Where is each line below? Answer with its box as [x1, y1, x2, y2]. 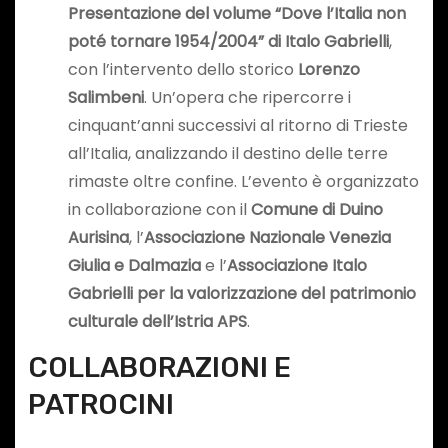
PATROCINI [27, 387, 174, 421]
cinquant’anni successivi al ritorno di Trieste [67, 114, 408, 138]
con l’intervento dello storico [67, 58, 298, 82]
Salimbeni [67, 86, 144, 110]
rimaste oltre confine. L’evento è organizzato [67, 170, 419, 194]
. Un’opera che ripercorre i [143, 86, 351, 110]
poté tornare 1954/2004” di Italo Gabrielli [67, 30, 389, 54]
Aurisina [67, 226, 129, 250]
